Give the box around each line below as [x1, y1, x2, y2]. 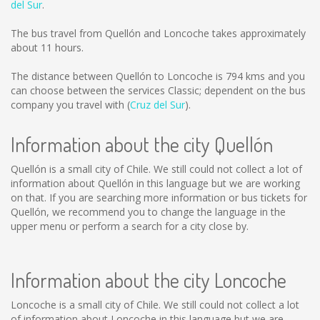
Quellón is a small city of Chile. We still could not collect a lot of [11, 162, 302, 176]
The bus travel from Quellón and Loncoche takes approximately [11, 26, 306, 40]
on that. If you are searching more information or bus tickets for [11, 191, 307, 204]
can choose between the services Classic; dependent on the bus [11, 84, 306, 97]
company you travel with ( [11, 98, 130, 111]
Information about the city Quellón [11, 131, 273, 157]
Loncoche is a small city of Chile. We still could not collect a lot [11, 298, 299, 311]
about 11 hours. [11, 41, 84, 54]
